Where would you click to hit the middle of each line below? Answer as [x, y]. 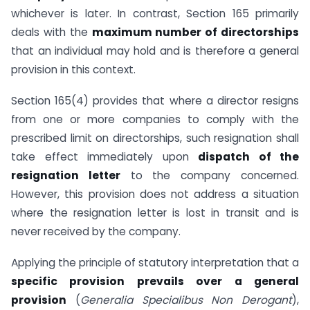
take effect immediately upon [104, 156]
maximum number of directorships [195, 33]
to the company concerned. [210, 175]
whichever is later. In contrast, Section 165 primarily [155, 14]
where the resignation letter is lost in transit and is [155, 212]
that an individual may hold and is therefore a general [155, 51]
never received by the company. [96, 231]
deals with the [52, 33]
